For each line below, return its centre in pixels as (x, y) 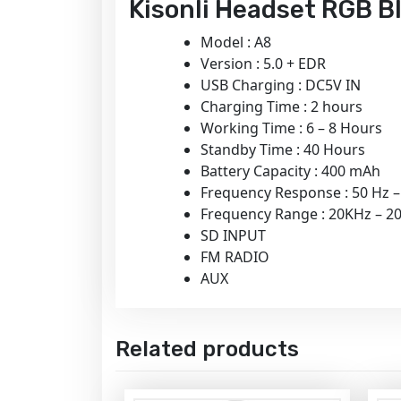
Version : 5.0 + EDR (263, 64)
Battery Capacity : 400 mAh (290, 171)
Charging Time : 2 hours (282, 107)
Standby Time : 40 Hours (283, 150)
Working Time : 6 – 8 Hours (291, 128)
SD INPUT (233, 236)
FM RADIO (235, 257)
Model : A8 (236, 43)
